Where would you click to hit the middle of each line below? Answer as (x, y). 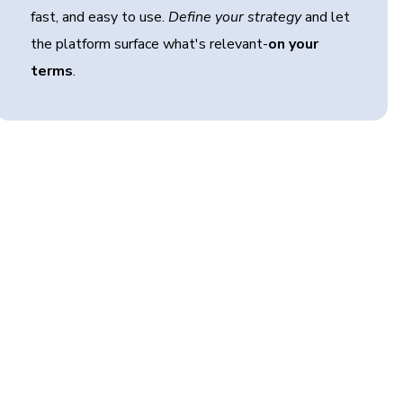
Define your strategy (235, 17)
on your (294, 44)
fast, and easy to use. (100, 17)
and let (326, 17)
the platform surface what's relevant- (150, 44)
